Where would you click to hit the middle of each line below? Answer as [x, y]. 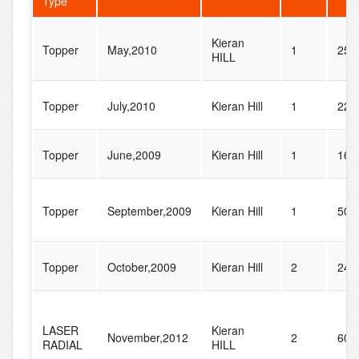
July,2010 [131, 106]
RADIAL [62, 345]
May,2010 [132, 50]
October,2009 [141, 267]
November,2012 [147, 338]
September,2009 [149, 211]
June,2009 [134, 155]
